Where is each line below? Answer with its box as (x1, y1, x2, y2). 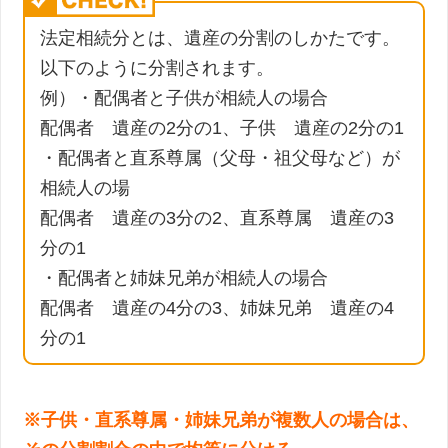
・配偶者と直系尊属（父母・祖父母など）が (40, 148, 401, 169)
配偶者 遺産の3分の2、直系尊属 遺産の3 (40, 208, 395, 229)
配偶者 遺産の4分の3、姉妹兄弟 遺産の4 (40, 298, 395, 319)
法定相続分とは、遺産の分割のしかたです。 (40, 28, 401, 49)
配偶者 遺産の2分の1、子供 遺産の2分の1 (40, 118, 405, 139)
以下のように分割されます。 (40, 58, 275, 79)
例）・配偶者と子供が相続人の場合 (40, 88, 329, 109)
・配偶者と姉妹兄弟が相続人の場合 (40, 268, 329, 289)
